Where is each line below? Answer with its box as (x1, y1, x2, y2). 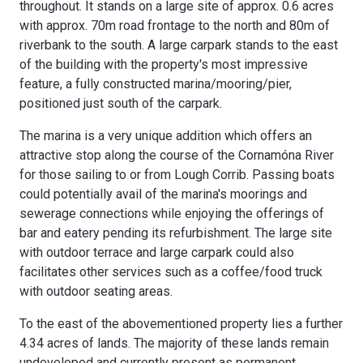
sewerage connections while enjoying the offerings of (19, 206, 324, 221)
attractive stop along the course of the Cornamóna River (19, 147, 334, 163)
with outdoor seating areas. (19, 284, 173, 299)
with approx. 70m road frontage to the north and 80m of (19, 18, 330, 33)
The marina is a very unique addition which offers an (19, 128, 312, 143)
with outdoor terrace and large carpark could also (19, 245, 294, 260)
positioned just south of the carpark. (19, 96, 222, 111)
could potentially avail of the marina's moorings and (19, 186, 307, 202)
